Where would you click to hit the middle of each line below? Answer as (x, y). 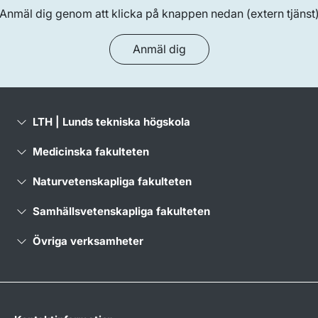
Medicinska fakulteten (91, 151)
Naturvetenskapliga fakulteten (112, 181)
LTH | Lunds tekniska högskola (111, 121)
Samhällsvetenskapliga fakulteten (121, 211)
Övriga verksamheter (88, 241)
